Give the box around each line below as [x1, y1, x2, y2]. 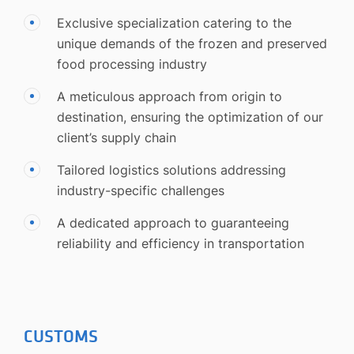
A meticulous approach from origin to [57, 88, 282, 105]
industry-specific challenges [57, 183, 224, 199]
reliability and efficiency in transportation [57, 235, 304, 252]
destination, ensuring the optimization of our [57, 109, 323, 126]
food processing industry [57, 56, 207, 73]
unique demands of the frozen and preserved [57, 36, 327, 52]
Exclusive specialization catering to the [57, 15, 292, 32]
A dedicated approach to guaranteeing [57, 215, 289, 232]
